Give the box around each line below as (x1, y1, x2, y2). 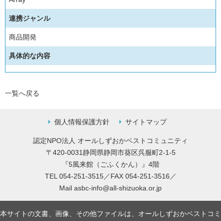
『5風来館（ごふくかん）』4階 (62, 160, 159, 168)
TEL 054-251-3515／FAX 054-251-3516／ (44, 172, 177, 180)
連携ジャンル (9, 14, 50, 22)
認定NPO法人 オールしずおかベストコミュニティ (33, 137, 188, 145)
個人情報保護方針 (54, 118, 110, 126)
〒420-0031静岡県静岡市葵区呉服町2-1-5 (45, 148, 176, 156)
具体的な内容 (9, 52, 50, 60)
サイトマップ (125, 118, 167, 126)
